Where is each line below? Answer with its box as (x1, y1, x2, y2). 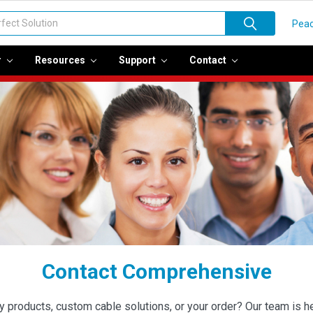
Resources (34, 54, 87, 66)
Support (118, 54, 158, 66)
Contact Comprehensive (41, 259, 272, 284)
